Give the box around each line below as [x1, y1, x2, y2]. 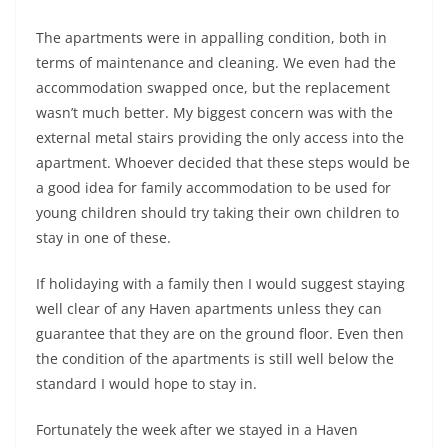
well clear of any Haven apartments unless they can [36, 299, 382, 318]
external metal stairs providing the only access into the [36, 128, 404, 147]
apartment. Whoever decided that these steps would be [36, 153, 410, 172]
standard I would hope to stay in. [36, 374, 257, 393]
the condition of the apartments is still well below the [36, 349, 394, 368]
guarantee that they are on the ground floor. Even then [36, 324, 404, 343]
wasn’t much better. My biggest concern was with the [36, 103, 393, 122]
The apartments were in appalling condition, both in [36, 28, 387, 47]
